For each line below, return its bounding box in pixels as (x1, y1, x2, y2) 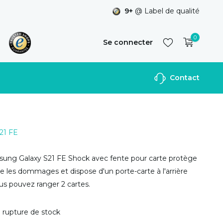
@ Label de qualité (133, 6, 200, 15)
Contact (168, 73, 200, 82)
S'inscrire (145, 77, 180, 86)
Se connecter (103, 38, 153, 47)
